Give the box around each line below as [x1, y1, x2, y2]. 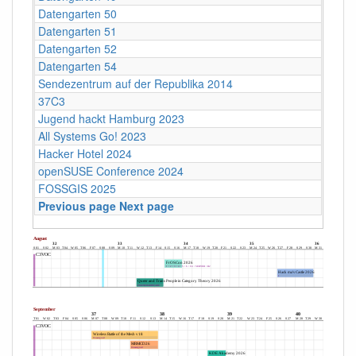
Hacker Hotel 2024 [38, 145, 132, 161]
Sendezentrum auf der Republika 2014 [38, 75, 233, 91]
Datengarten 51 [38, 22, 117, 39]
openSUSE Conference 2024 [38, 162, 184, 179]
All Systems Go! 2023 [38, 127, 146, 144]
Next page [119, 197, 174, 214]
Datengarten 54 [38, 57, 117, 74]
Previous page [38, 197, 116, 214]
